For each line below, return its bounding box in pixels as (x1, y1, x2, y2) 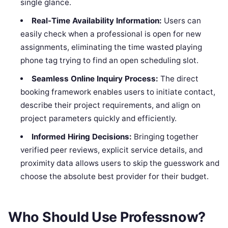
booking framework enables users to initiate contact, (20, 87, 216, 97)
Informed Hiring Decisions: (31, 132, 132, 142)
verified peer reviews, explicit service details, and (20, 145, 203, 155)
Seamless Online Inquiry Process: (31, 74, 158, 84)
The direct (158, 74, 198, 84)
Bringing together (131, 132, 198, 142)
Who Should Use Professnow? (8, 208, 206, 225)
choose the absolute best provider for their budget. (20, 172, 209, 182)
